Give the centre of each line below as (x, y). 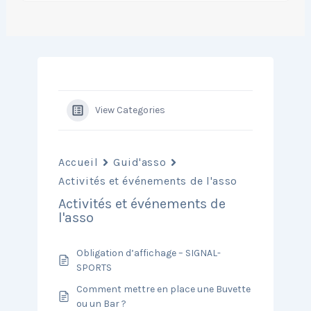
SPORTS (94, 268)
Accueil (78, 162)
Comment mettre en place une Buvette (164, 289)
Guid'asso (140, 162)
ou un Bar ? (102, 304)
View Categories (131, 110)
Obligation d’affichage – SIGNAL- (149, 253)
